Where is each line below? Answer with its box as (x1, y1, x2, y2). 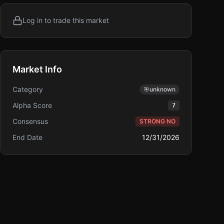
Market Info (12, 64, 62, 74)
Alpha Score (12, 101, 52, 109)
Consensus (12, 117, 48, 125)
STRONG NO (139, 117, 175, 125)
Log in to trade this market (22, 16, 109, 24)
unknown (149, 85, 175, 93)
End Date (12, 133, 42, 141)
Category (12, 85, 43, 93)
